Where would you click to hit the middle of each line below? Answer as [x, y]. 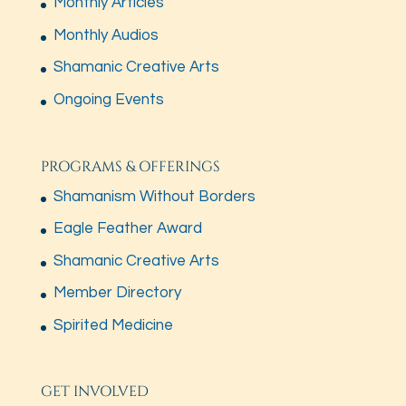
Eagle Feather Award [127, 229]
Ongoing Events [108, 99]
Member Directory [117, 293]
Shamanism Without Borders [154, 196]
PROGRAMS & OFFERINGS [130, 166]
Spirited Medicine [113, 325]
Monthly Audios [106, 35]
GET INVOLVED [94, 392]
